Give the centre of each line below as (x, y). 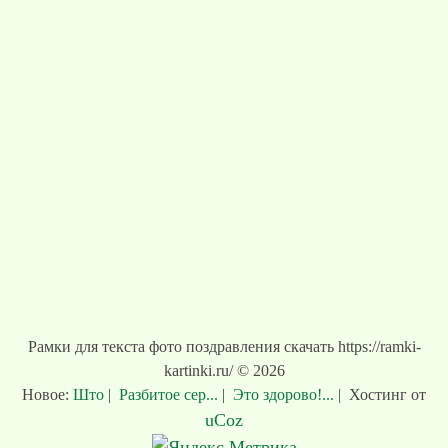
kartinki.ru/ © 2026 (224, 370)
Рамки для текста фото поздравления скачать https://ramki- (224, 346)
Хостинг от (387, 394)
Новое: (47, 394)
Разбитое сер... (168, 394)
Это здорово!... (283, 394)
